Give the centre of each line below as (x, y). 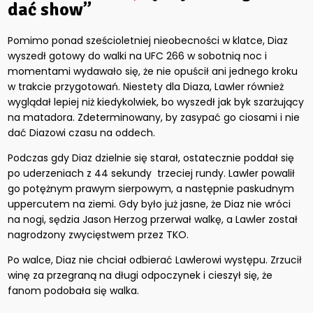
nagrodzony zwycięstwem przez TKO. (99, 235)
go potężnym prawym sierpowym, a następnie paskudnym (151, 189)
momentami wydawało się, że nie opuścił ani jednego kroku (153, 72)
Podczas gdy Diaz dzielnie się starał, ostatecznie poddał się (151, 158)
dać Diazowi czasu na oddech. (82, 133)
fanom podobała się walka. (74, 291)
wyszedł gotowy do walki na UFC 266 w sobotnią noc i (138, 56)
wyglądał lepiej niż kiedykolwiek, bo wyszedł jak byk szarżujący (156, 102)
